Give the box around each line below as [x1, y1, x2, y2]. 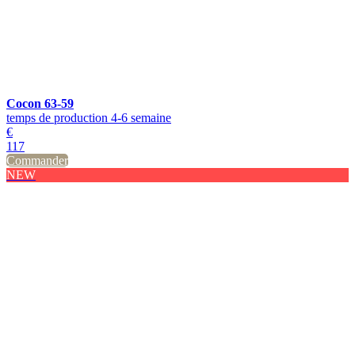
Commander [6, 154, 68, 167]
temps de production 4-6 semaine [6, 111, 171, 124]
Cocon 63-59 [6, 97, 74, 110]
